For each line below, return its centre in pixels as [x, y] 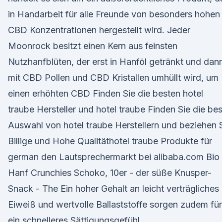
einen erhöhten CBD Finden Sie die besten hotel [106, 93]
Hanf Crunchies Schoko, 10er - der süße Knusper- [110, 173]
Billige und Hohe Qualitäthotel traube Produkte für [110, 141]
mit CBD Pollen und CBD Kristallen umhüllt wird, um [113, 78]
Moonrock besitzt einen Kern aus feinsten [93, 46]
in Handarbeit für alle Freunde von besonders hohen [114, 14]
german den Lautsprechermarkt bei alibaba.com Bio [114, 157]
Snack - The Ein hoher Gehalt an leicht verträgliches [113, 189]
